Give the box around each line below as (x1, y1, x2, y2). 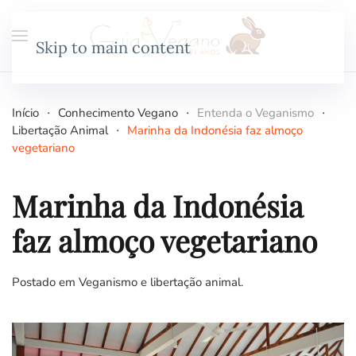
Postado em (12, 274, 79, 290)
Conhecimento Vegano (58, 105, 178, 121)
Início (12, 105, 39, 121)
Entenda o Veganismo (197, 105, 314, 121)
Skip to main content (36, 37, 191, 57)
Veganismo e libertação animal (79, 274, 241, 290)
